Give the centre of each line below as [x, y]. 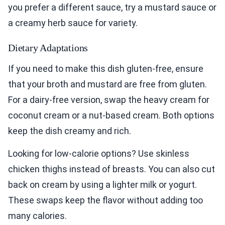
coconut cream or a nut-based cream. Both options [111, 115]
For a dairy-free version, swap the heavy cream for [109, 99]
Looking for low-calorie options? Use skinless [99, 153]
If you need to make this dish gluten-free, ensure [106, 68]
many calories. [37, 215]
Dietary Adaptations [48, 47]
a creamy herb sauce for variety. [73, 23]
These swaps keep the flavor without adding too [105, 200]
